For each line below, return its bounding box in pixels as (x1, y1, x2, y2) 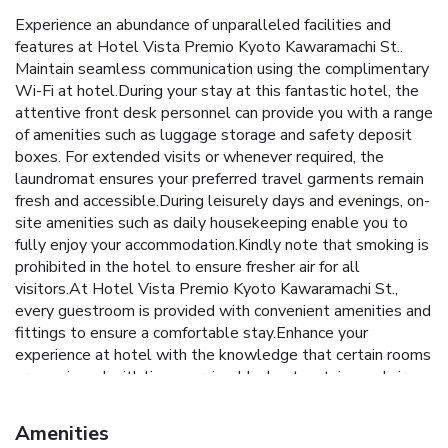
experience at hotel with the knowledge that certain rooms (15, 344, 431, 367)
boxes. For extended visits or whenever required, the (15, 146, 384, 169)
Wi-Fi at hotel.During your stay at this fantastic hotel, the (15, 80, 419, 103)
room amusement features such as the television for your (15, 410, 414, 433)
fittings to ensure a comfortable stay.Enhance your (15, 322, 368, 345)
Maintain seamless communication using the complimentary (15, 58, 429, 81)
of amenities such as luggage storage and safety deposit (15, 124, 412, 147)
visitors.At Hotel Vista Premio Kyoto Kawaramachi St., (15, 278, 398, 301)
